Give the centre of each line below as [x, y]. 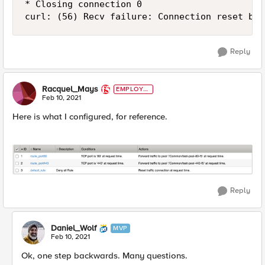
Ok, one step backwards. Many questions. [104, 255]
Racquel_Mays [70, 89]
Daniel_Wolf [74, 228]
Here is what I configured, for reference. [90, 117]
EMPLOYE [132, 89]
